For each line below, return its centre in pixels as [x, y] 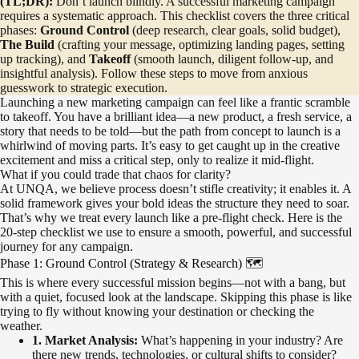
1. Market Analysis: [85, 341]
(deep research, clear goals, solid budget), [235, 30]
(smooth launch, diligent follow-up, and [232, 59]
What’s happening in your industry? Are [240, 341]
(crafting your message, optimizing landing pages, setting [200, 45]
